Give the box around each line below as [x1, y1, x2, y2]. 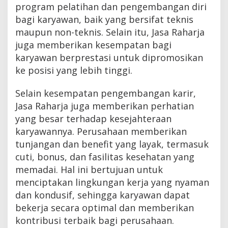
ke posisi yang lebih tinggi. [15, 64, 132, 76]
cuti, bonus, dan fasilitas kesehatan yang [15, 150, 194, 163]
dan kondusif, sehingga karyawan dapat [15, 188, 190, 201]
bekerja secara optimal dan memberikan [15, 201, 194, 214]
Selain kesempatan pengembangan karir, [15, 87, 196, 99]
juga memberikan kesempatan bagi [15, 38, 172, 51]
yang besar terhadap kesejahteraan [15, 112, 172, 125]
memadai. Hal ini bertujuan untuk [15, 163, 163, 176]
